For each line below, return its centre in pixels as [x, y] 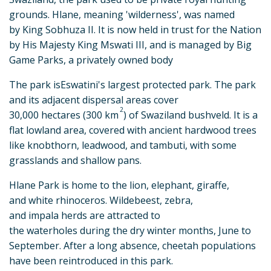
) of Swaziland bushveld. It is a [191, 115]
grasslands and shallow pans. [75, 161]
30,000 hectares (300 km [64, 115]
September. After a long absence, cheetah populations [132, 246]
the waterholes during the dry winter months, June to [130, 231]
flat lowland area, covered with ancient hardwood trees [133, 130]
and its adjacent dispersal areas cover [94, 100]
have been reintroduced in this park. [91, 261]
